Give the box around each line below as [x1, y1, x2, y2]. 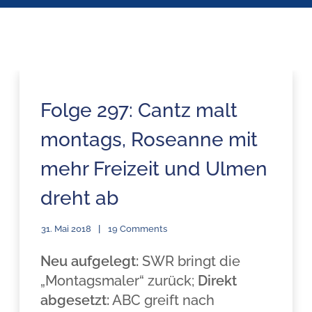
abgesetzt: [40, 292, 110, 309]
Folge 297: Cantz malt [40, 99, 238, 122]
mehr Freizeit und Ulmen [40, 157, 268, 180]
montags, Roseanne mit [40, 128, 258, 151]
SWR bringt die [139, 253, 241, 270]
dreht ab [40, 187, 119, 210]
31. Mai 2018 [41, 224, 92, 234]
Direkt [198, 272, 237, 289]
